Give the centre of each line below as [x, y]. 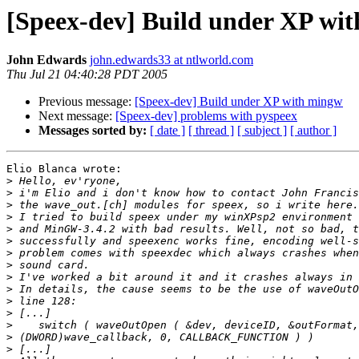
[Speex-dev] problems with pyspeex [206, 116]
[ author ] [313, 131]
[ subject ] [262, 131]
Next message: [77, 116]
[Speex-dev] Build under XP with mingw [239, 102]
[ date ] [167, 131]
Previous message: [87, 102]
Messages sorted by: [93, 131]
